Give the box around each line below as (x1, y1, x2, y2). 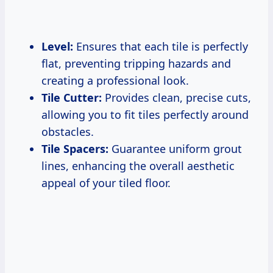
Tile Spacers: (41, 141, 108, 156)
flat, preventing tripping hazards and (41, 55, 231, 71)
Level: (41, 38, 73, 54)
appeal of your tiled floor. (41, 175, 171, 190)
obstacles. (41, 124, 94, 139)
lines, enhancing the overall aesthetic (41, 158, 235, 173)
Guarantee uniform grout (108, 141, 242, 156)
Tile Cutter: (41, 90, 102, 105)
